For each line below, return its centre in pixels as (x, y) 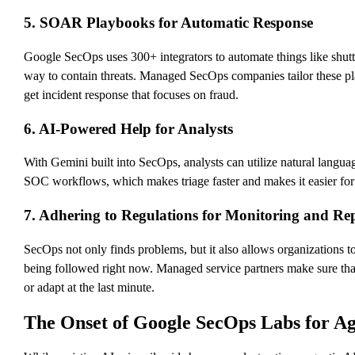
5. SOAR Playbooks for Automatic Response (168, 23)
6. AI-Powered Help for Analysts (128, 128)
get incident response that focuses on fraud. (131, 94)
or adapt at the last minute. (89, 287)
